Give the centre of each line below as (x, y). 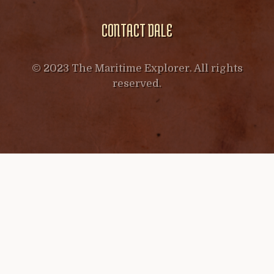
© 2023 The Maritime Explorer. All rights (137, 68)
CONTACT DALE (137, 30)
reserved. (137, 83)
